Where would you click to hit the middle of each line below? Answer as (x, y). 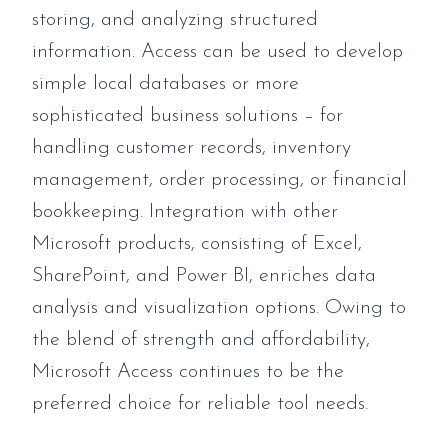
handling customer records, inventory (191, 148)
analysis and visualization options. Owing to (219, 308)
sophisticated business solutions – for (187, 116)
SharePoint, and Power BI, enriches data (204, 276)
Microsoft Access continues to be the (188, 372)
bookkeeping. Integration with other (185, 212)
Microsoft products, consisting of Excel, (197, 244)
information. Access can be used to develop (217, 52)
